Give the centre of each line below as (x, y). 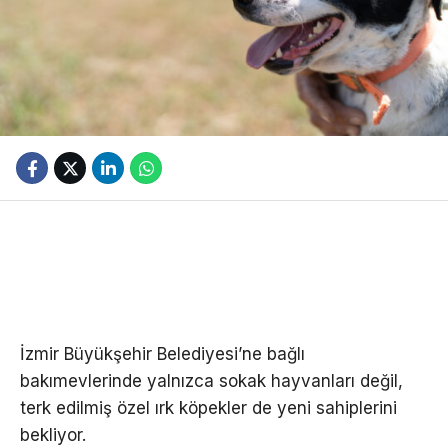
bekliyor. (53, 435)
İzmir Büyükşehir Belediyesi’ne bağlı (162, 354)
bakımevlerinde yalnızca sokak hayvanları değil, (211, 381)
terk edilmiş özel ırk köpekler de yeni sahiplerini (208, 408)
